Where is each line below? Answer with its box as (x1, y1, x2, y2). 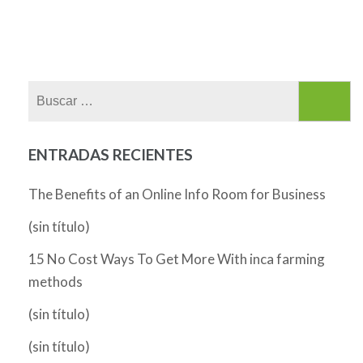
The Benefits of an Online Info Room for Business (28, 186, 326, 203)
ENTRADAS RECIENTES (28, 145, 193, 164)
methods (28, 273, 83, 290)
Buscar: (221, 83, 271, 101)
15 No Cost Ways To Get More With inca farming (28, 250, 325, 267)
